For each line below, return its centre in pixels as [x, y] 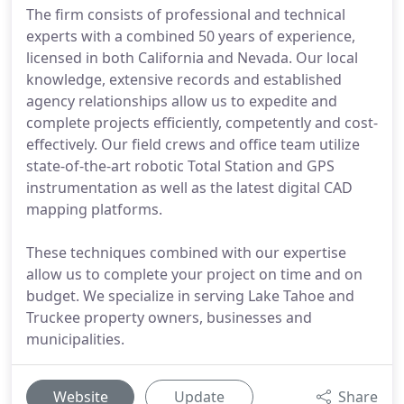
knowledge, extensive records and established [184, 79]
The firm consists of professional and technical [186, 14]
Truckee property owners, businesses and [169, 317]
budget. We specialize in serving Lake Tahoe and [190, 296]
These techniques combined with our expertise [186, 252]
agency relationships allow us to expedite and [182, 101]
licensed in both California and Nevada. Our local [192, 58]
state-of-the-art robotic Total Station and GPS [180, 166]
